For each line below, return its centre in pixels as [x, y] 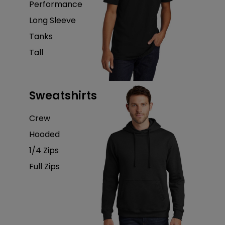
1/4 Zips [44, 150]
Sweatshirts [63, 95]
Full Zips [44, 166]
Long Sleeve [52, 20]
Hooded [44, 134]
